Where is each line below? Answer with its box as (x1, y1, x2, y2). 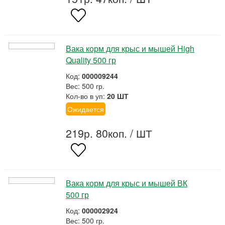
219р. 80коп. (66, 126, 127, 141)
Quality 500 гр (66, 54, 116, 66)
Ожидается (67, 104, 104, 114)
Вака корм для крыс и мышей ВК (66, 177, 187, 189)
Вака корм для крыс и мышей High (66, 43, 194, 54)
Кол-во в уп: (66, 91, 107, 101)
